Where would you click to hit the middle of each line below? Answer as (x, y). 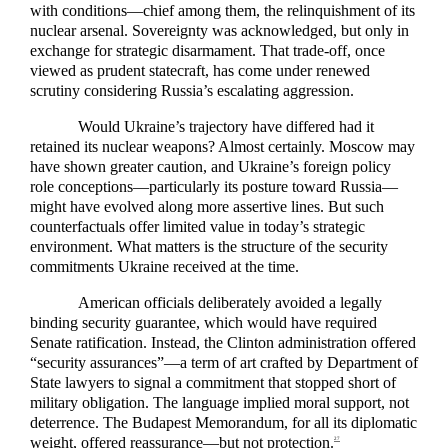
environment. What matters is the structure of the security (209, 247)
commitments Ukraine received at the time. (164, 267)
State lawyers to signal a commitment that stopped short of (213, 383)
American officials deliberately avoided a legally (230, 303)
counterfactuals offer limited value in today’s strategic (197, 227)
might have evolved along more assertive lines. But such (207, 207)
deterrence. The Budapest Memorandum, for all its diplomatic (223, 423)
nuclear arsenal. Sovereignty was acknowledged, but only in (219, 30)
